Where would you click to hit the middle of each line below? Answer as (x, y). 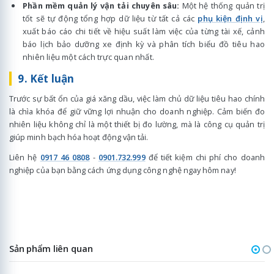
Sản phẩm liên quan (51, 249)
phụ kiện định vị (230, 19)
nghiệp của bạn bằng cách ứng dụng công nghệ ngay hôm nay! (123, 170)
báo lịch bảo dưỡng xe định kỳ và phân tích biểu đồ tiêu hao (144, 44)
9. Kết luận (47, 79)
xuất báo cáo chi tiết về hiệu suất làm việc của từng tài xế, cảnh (144, 31)
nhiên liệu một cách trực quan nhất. (89, 57)
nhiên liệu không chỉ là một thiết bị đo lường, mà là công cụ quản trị (137, 124)
